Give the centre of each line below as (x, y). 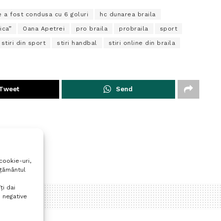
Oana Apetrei (44, 29)
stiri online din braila (142, 43)
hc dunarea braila (128, 15)
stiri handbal (77, 43)
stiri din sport (23, 43)
